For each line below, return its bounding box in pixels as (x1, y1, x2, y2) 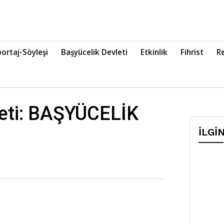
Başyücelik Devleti (61, 47, 127, 57)
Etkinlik (140, 47, 167, 57)
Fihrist (180, 47, 203, 57)
